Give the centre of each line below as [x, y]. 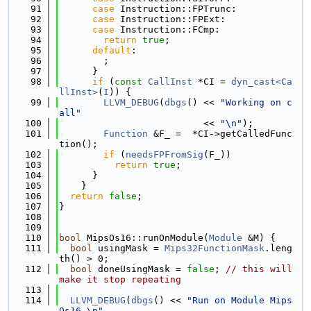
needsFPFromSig [165, 154]
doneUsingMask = [140, 269]
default [112, 50]
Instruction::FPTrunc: [176, 9]
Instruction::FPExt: [170, 19]
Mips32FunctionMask [215, 248]
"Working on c [256, 102]
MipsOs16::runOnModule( [145, 238]
